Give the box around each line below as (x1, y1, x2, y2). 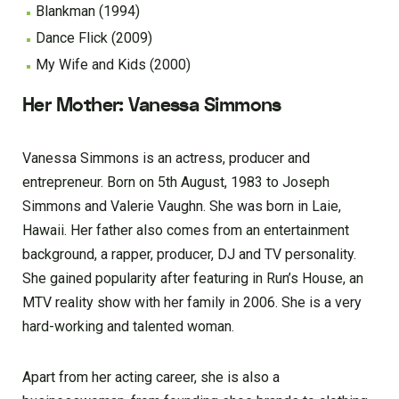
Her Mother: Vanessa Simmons (22, 92, 281, 119)
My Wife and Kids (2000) (36, 55, 191, 73)
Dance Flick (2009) (36, 28, 152, 46)
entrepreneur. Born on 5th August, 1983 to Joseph (22, 174, 330, 191)
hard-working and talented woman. (22, 318, 234, 336)
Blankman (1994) (36, 2, 140, 20)
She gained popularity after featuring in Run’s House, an (22, 270, 363, 288)
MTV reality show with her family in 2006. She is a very (22, 294, 362, 312)
